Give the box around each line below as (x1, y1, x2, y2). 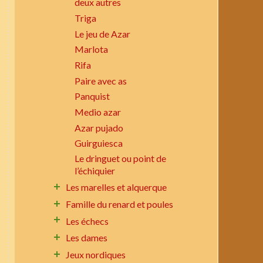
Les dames (66, 232, 108, 244)
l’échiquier (75, 165, 116, 177)
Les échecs (66, 215, 109, 227)
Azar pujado (75, 122, 124, 134)
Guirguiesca (75, 137, 123, 149)
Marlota (75, 43, 109, 55)
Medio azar (75, 106, 122, 118)
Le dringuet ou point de (75, 153, 167, 164)
